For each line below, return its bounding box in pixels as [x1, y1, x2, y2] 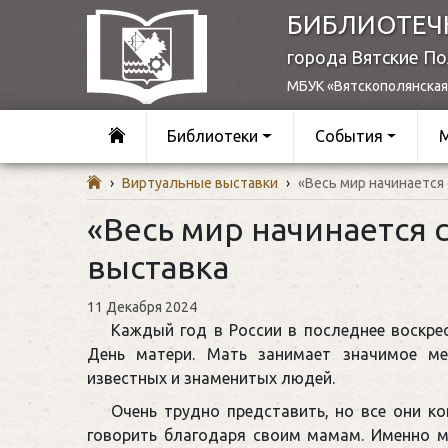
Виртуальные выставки [122, 174, 278, 191]
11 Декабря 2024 [87, 298, 197, 315]
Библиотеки [167, 127, 259, 146]
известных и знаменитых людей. [87, 368, 335, 387]
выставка [87, 248, 229, 285]
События [314, 127, 383, 146]
